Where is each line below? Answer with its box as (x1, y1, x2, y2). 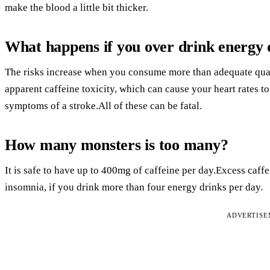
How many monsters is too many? (5, 136, 228, 154)
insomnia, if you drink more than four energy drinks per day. (5, 181, 263, 193)
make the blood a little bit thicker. (5, 1, 148, 13)
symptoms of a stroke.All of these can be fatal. (5, 99, 202, 111)
